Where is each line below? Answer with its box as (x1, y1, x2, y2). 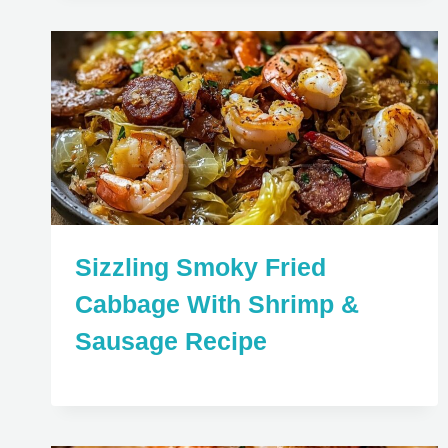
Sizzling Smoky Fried (75, 252, 326, 281)
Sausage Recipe (75, 326, 267, 355)
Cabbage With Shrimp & (75, 289, 359, 318)
